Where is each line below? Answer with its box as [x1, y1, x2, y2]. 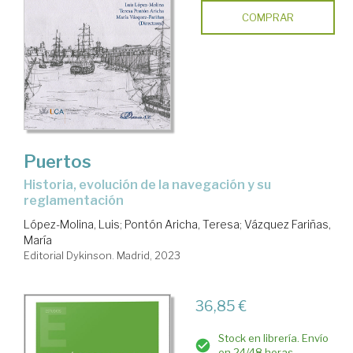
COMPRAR [241, 11, 294, 24]
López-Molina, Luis [24, 217, 120, 231]
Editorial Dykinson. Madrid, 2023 [24, 248, 180, 262]
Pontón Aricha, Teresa [124, 217, 240, 231]
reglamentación [24, 192, 124, 208]
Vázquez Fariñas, [244, 217, 331, 231]
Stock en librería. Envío [217, 331, 329, 344]
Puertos [24, 150, 91, 172]
